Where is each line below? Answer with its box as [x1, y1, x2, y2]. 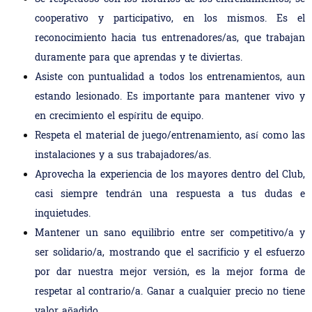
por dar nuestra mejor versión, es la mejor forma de [35, 265, 305, 280]
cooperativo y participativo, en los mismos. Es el [35, 12, 305, 26]
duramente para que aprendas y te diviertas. [35, 51, 242, 65]
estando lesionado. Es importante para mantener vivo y [35, 90, 305, 104]
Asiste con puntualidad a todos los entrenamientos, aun [35, 70, 305, 85]
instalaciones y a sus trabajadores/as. [35, 148, 211, 163]
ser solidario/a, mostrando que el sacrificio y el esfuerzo [35, 246, 305, 260]
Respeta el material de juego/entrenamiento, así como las [35, 129, 305, 143]
